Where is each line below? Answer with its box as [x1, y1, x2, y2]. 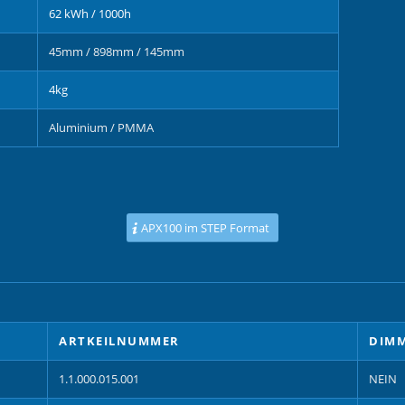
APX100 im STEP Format [140, 219, 269, 236]
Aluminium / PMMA [49, 118, 154, 136]
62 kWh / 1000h [49, 5, 131, 22]
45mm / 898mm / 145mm [49, 42, 184, 60]
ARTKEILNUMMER [59, 332, 180, 349]
